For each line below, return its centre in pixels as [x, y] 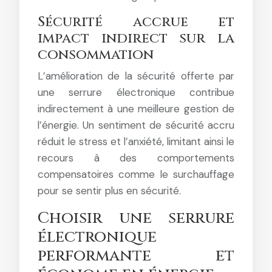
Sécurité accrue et [136, 22]
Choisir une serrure [136, 218]
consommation [96, 55]
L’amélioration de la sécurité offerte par [136, 76]
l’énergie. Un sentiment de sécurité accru [136, 125]
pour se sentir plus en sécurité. [109, 190]
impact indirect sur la [136, 38]
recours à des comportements [136, 158]
